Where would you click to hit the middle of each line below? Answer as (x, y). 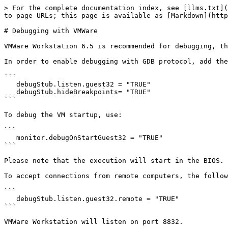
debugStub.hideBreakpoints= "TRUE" (10, 92)
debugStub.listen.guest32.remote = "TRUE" (10, 199)
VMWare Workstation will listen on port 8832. (94, 222)
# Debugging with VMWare (51, 31)
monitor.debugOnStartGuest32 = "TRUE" (10, 138)
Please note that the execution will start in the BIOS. (114, 161)
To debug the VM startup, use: (63, 115)
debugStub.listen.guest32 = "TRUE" (10, 84)
